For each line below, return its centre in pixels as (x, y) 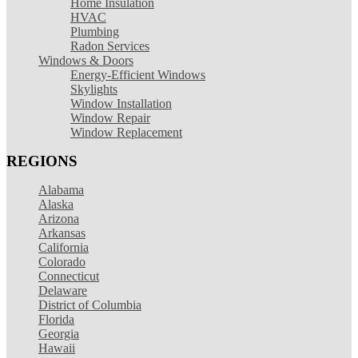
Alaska (56, 204)
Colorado (62, 261)
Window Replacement (126, 132)
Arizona (59, 218)
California (64, 247)
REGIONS (42, 161)
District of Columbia (90, 304)
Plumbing (95, 31)
